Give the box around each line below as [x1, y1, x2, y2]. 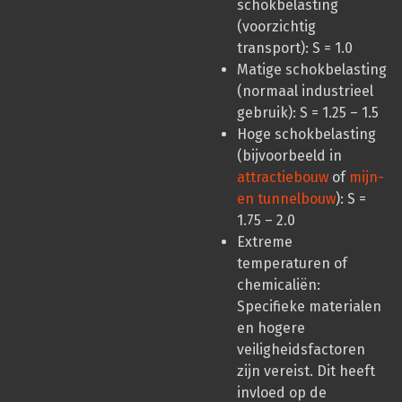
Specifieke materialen [237, 297, 381, 315]
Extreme [237, 232, 293, 250]
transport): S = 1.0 [237, 39, 353, 57]
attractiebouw [237, 168, 328, 186]
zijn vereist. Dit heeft [237, 362, 375, 380]
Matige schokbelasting [237, 60, 387, 78]
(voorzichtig [237, 17, 316, 35]
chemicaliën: [237, 275, 320, 293]
